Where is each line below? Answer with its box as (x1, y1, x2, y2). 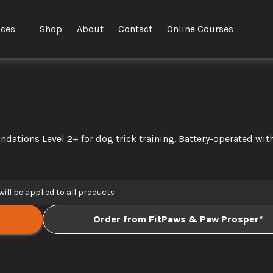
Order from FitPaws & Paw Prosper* (93, 213, 263, 225)
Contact (118, 23, 152, 35)
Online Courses (166, 23, 233, 35)
